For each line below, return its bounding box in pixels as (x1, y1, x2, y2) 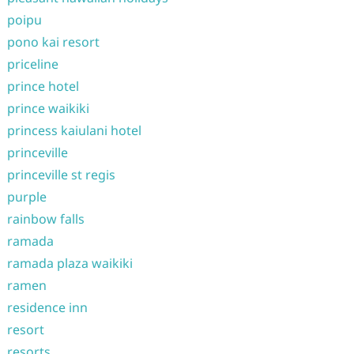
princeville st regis (6, 166, 115, 183)
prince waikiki (6, 100, 89, 117)
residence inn (6, 299, 88, 316)
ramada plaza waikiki (6, 254, 133, 272)
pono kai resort (6, 33, 100, 51)
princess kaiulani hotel (6, 122, 141, 139)
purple (6, 188, 47, 205)
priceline (6, 55, 58, 73)
